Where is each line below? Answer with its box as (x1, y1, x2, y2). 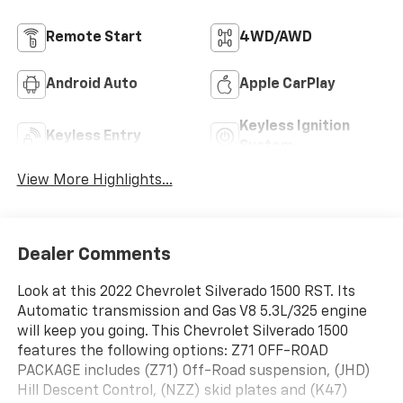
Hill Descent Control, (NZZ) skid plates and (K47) (16, 383, 348, 399)
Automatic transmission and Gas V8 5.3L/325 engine (16, 304, 367, 319)
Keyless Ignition (239, 120, 350, 135)
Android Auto (45, 77, 138, 93)
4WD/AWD (239, 31, 312, 46)
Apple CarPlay (239, 77, 336, 93)
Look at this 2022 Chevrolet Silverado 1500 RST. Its (16, 284, 355, 300)
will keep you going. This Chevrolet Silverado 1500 (16, 324, 348, 339)
